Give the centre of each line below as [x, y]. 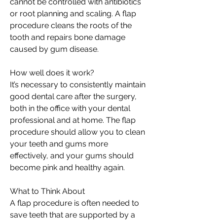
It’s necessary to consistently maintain [78, 85]
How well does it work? [52, 73]
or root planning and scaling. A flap [73, 14]
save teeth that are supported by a [73, 215]
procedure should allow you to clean [77, 132]
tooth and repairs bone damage [68, 37]
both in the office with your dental [70, 108]
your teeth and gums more [59, 144]
